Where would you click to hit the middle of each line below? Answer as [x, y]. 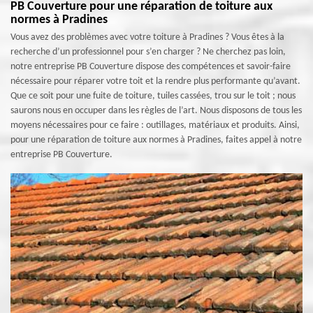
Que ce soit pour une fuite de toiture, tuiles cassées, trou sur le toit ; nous [153, 96]
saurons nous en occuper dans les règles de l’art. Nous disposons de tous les [156, 111]
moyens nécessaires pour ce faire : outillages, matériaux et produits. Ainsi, [155, 125]
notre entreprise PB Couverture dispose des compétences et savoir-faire [151, 67]
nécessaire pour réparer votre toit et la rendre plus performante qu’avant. [155, 81]
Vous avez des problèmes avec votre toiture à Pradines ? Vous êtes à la [147, 37]
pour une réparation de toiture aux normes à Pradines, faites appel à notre [156, 140]
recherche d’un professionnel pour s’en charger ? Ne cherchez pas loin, [148, 52]
